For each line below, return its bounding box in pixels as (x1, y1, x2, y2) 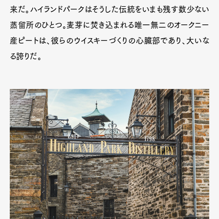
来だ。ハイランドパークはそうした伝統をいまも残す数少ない (10, 5, 209, 14)
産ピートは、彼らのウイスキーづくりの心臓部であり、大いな (10, 37, 209, 45)
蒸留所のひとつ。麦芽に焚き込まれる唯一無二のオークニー (10, 21, 209, 29)
